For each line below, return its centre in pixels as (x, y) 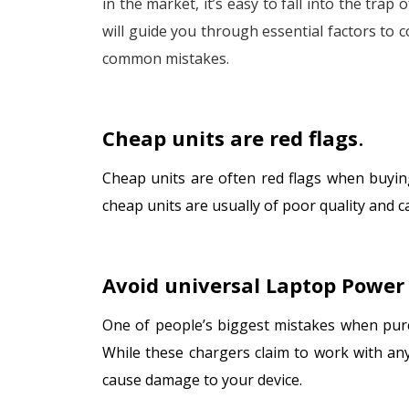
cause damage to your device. (202, 379)
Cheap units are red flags (230, 137)
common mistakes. (166, 59)
